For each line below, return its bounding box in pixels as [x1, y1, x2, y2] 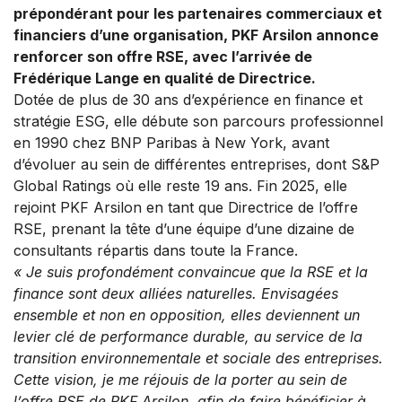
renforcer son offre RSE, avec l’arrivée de [13, 48, 312, 66]
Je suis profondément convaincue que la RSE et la [26, 263, 368, 282]
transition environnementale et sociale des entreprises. [13, 349, 383, 368]
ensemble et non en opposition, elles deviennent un [13, 306, 360, 325]
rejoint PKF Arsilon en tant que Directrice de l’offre [13, 198, 358, 217]
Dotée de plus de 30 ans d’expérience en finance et [13, 91, 363, 109]
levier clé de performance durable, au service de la [13, 328, 363, 346]
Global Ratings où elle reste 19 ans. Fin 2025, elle [13, 177, 347, 196]
